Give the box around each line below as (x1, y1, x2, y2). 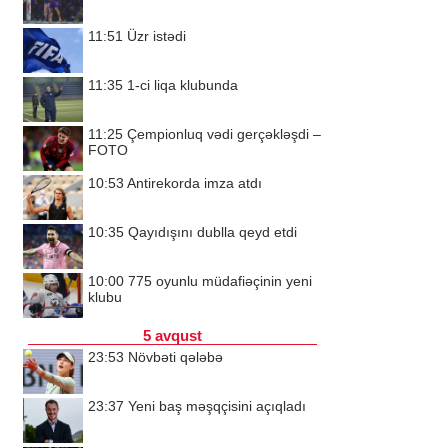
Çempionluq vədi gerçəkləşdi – (127, 126, 321, 142)
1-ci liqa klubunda (127, 77, 238, 93)
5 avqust (143, 327, 202, 344)
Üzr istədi (127, 28, 186, 44)
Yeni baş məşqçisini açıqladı (128, 398, 306, 414)
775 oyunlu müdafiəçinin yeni (128, 273, 312, 289)
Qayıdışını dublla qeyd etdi (128, 224, 297, 240)
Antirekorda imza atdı (127, 175, 262, 191)
